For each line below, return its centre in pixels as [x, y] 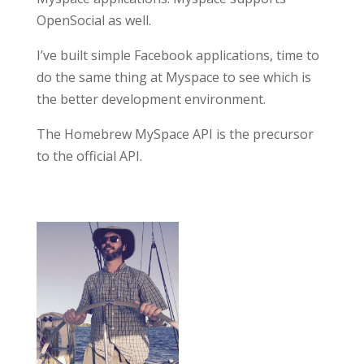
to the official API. [89, 156]
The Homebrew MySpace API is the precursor [175, 134]
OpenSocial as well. [93, 20]
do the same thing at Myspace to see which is [173, 77]
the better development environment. [151, 99]
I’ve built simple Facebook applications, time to [178, 55]
